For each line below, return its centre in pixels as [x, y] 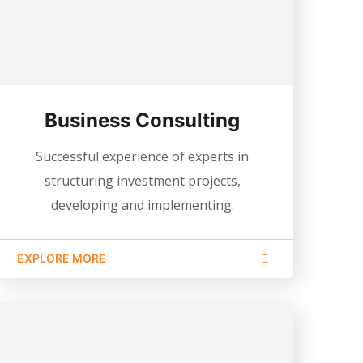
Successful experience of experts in [143, 156]
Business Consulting [143, 120]
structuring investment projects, [142, 180]
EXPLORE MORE [61, 258]
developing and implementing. [142, 205]
